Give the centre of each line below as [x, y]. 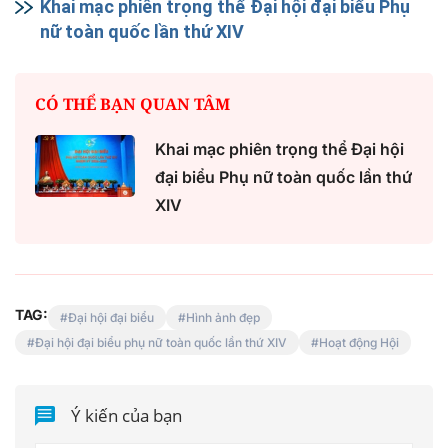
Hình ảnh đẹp [223, 317]
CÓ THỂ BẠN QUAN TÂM [132, 103]
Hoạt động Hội [359, 342]
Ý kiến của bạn [127, 416]
